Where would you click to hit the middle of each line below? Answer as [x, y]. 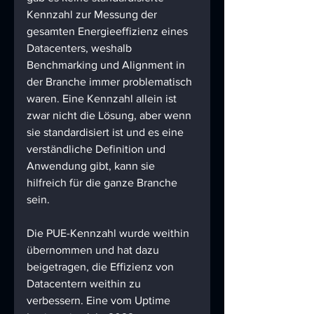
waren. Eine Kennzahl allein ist [103, 99]
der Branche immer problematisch [111, 82]
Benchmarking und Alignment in [107, 65]
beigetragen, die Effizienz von [102, 267]
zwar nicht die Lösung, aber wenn [110, 116]
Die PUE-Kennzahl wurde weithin [109, 233]
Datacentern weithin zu [85, 284]
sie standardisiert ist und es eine [107, 132]
